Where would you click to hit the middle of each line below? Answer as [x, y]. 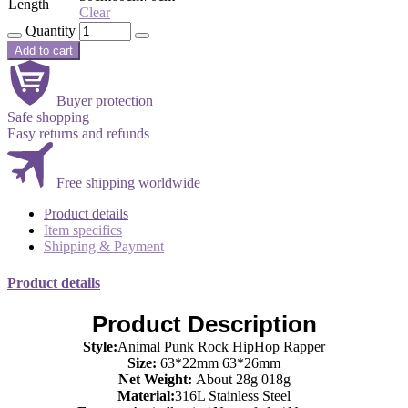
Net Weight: [155, 379]
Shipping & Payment [104, 247]
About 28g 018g [241, 379]
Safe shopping [48, 117]
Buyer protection [105, 101]
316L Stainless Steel [233, 395]
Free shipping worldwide [128, 183]
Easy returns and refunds [78, 134]
